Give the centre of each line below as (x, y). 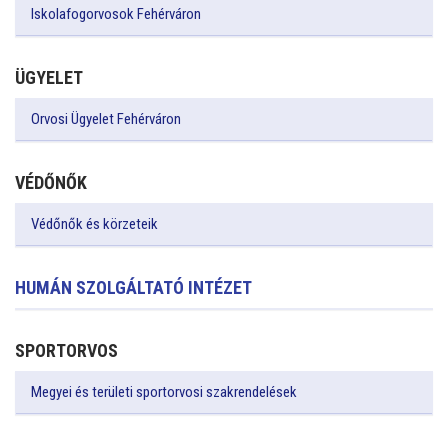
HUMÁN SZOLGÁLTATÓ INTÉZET (133, 287)
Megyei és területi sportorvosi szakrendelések (164, 391)
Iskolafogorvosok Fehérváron (116, 13)
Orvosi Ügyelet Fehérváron (106, 118)
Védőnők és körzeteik (94, 223)
